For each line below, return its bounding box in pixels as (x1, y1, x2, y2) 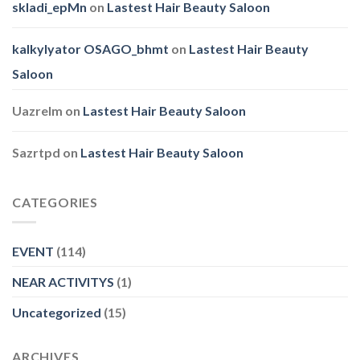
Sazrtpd (12, 145, 60, 161)
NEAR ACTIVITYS (12, 273, 114, 289)
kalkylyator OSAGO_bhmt (12, 41, 169, 57)
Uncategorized (12, 304, 101, 320)
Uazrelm (12, 103, 63, 119)
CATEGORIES (12, 194, 98, 211)
